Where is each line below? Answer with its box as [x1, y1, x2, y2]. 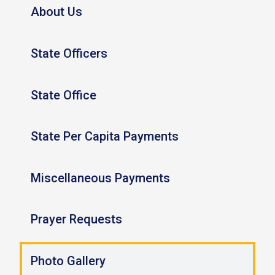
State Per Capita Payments [30, 129, 179, 144]
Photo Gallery [30, 254, 106, 269]
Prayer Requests [30, 212, 122, 227]
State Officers [30, 46, 107, 61]
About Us [30, 4, 82, 20]
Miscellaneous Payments [30, 171, 170, 186]
